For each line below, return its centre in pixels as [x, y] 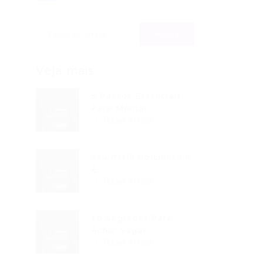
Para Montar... [123, 108]
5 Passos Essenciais [136, 96]
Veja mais [65, 71]
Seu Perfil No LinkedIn [141, 157]
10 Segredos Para [132, 218]
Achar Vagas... [123, 230]
